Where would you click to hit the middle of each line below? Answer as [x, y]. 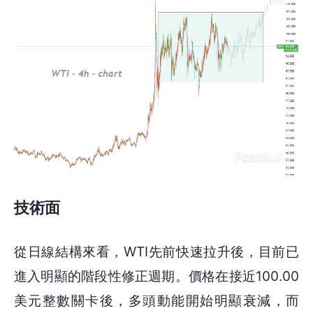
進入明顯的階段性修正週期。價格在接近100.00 [156, 276]
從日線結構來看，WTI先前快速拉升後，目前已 [156, 252]
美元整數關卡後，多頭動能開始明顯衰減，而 [156, 301]
